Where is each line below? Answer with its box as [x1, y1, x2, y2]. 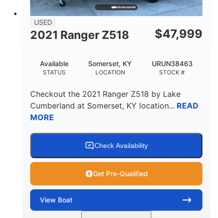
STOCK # [159, 68, 185, 76]
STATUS [43, 68, 66, 76]
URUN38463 [151, 59, 193, 68]
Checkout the [30, 89, 82, 99]
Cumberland [30, 100, 75, 110]
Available [40, 59, 69, 68]
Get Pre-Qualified [92, 169, 148, 178]
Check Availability [94, 141, 148, 149]
